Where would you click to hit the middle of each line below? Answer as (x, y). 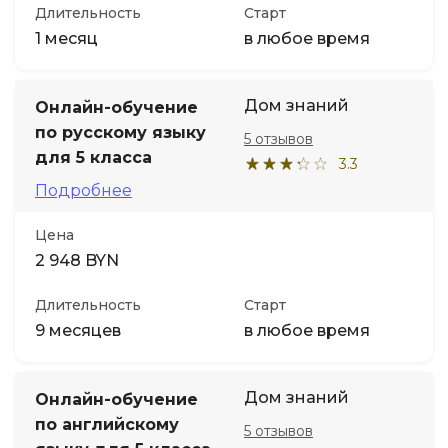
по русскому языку (120, 132)
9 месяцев (78, 330)
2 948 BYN (77, 260)
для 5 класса (93, 157)
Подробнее (83, 190)
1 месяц (66, 38)
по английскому (107, 424)
